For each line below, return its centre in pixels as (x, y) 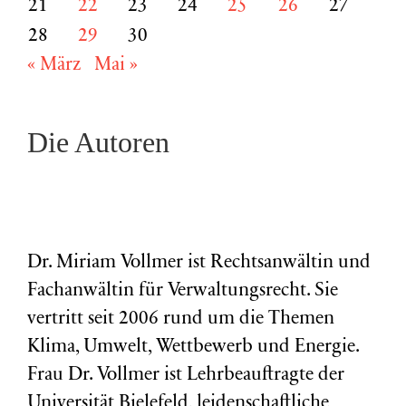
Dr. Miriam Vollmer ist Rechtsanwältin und (199, 264)
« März (54, 65)
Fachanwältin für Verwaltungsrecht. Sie (183, 292)
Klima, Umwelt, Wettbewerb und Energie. (193, 348)
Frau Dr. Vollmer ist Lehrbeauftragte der (186, 376)
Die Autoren (98, 142)
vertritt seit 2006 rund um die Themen (181, 320)
